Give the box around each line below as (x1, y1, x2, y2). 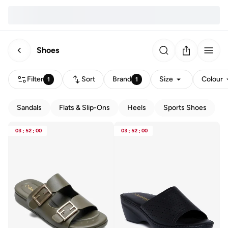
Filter (27, 75, 43, 83)
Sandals (17, 103, 42, 112)
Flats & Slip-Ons (59, 103, 110, 112)
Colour (202, 75, 223, 83)
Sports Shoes (163, 103, 207, 112)
